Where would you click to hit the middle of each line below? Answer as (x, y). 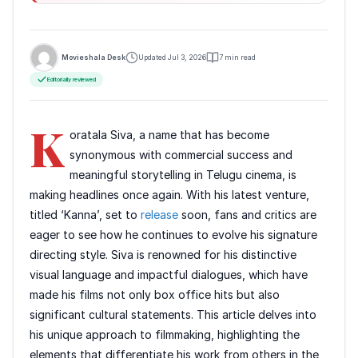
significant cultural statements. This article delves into (173, 315)
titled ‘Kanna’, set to (85, 215)
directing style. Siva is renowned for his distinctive (163, 255)
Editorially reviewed (72, 79)
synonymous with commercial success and (181, 155)
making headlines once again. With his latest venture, (169, 195)
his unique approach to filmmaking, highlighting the (165, 335)
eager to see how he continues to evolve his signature (173, 235)
